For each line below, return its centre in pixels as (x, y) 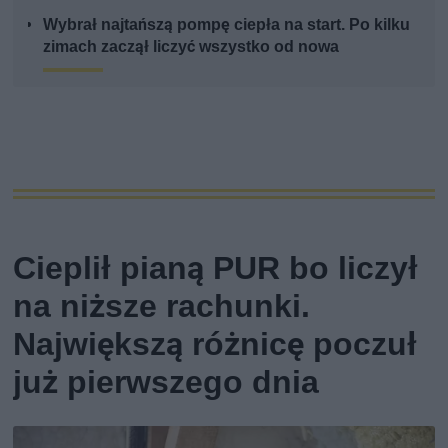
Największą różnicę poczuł (215, 344)
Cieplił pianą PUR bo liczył (216, 268)
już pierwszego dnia (166, 382)
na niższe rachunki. (162, 306)
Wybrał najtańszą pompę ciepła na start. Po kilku (227, 25)
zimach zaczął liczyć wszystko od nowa (191, 47)
